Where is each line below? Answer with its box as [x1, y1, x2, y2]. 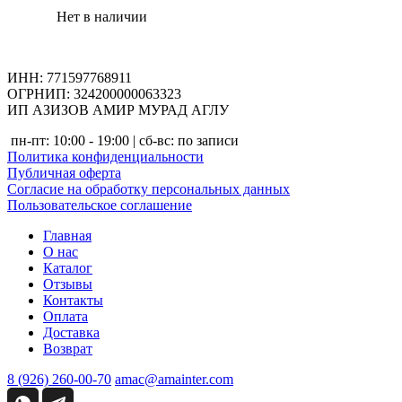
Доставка [43, 324, 100, 340]
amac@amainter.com [115, 371, 233, 387]
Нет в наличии [57, 8, 147, 24]
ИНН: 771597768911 [7, 69, 132, 85]
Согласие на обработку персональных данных [7, 180, 290, 197]
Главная [43, 227, 92, 243]
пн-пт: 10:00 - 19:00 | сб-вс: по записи [11, 132, 239, 148]
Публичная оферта [7, 164, 121, 180]
